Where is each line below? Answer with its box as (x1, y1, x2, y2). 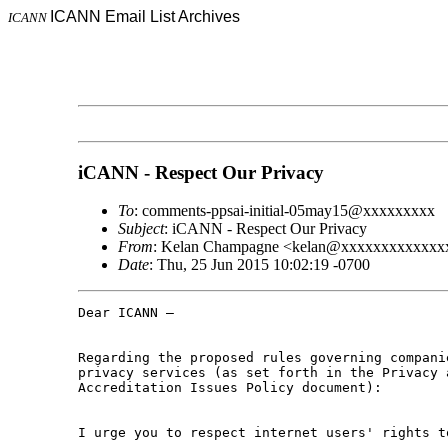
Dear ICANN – (77, 305, 174, 321)
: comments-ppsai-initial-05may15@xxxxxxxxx (133, 202, 435, 220)
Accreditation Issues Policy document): (77, 380, 382, 396)
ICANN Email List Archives (50, 8, 240, 25)
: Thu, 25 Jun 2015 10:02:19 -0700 (148, 256, 370, 274)
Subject (117, 220, 164, 238)
